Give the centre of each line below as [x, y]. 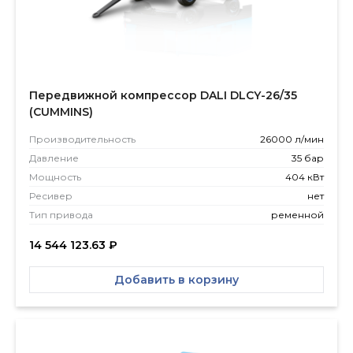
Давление [54, 158]
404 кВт [305, 177]
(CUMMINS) [61, 112]
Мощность [55, 177]
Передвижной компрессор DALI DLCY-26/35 [163, 96]
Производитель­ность [82, 139]
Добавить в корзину [176, 279]
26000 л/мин [292, 139]
